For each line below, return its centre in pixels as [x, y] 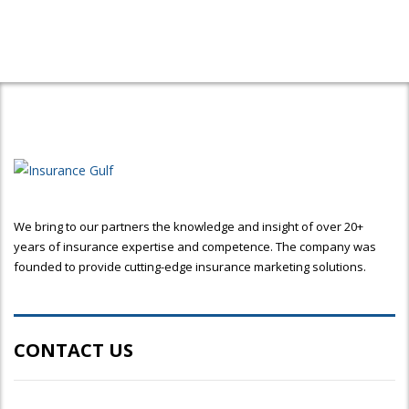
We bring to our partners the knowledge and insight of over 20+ [189, 226]
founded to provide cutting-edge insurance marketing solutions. [190, 267]
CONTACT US [73, 350]
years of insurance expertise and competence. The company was [195, 246]
